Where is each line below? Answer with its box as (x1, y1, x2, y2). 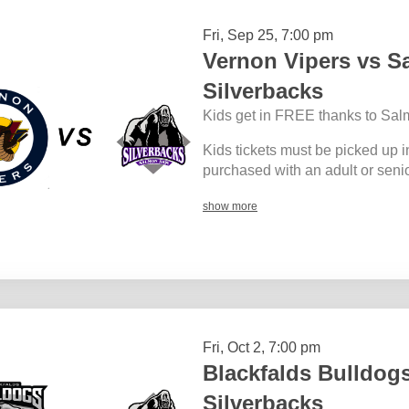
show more (203, 199, 257, 213)
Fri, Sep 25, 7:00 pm (203, 26, 333, 43)
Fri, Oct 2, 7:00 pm (203, 339, 320, 355)
